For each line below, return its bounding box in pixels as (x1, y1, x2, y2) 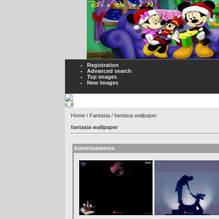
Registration (87, 62, 119, 68)
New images (87, 80, 118, 86)
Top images (87, 74, 117, 80)
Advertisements (74, 145, 114, 151)
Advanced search (87, 68, 131, 74)
